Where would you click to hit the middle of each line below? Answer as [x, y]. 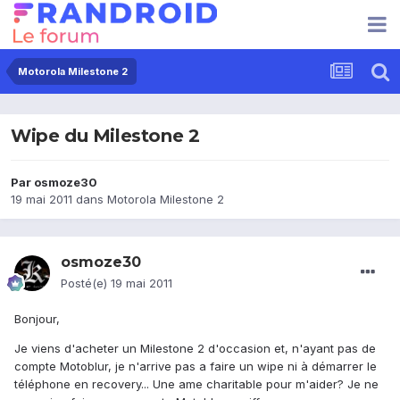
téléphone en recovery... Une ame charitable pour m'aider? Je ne [196, 384]
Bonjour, [37, 319]
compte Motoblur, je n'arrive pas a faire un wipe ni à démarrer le [196, 367]
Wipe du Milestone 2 [105, 136]
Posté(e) [86, 283]
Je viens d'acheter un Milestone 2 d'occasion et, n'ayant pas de [195, 349]
